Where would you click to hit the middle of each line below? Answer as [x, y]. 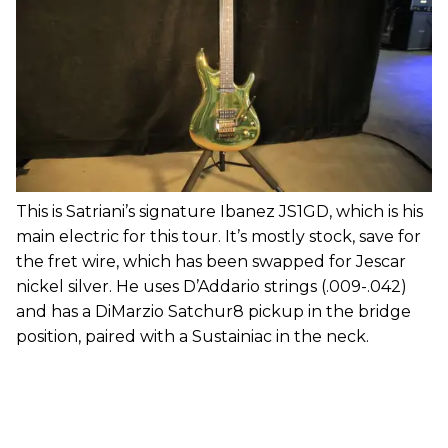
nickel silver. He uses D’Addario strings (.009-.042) [211, 287]
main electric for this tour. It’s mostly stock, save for [218, 237]
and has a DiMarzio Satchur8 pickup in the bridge [213, 312]
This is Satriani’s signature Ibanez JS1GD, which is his [219, 212]
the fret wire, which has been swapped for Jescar [211, 262]
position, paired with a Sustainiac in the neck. [192, 337]
